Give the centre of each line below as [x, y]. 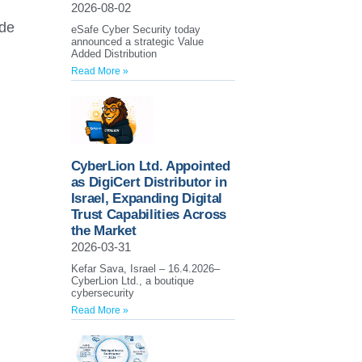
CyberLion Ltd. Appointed [150, 166]
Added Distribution [114, 54]
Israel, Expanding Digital [147, 199]
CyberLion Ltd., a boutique [132, 281]
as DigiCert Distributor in [149, 183]
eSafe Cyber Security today [135, 30]
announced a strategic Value [137, 42]
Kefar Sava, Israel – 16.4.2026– [145, 269]
